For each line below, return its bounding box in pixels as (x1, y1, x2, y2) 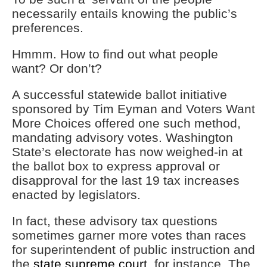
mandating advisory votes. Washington (12, 131, 233, 145)
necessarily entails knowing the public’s (12, 7, 237, 21)
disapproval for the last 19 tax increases (12, 173, 240, 188)
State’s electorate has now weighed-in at (12, 145, 243, 159)
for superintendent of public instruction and (12, 243, 255, 257)
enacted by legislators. (12, 188, 141, 202)
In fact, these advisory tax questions (12, 214, 218, 228)
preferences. (12, 21, 83, 35)
